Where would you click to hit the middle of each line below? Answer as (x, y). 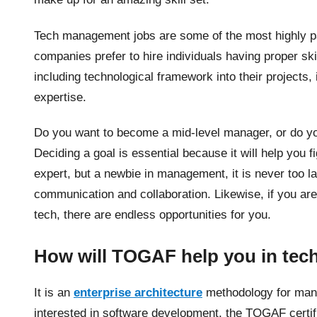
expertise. (62, 97)
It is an (54, 293)
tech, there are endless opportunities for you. (154, 214)
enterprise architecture (138, 293)
